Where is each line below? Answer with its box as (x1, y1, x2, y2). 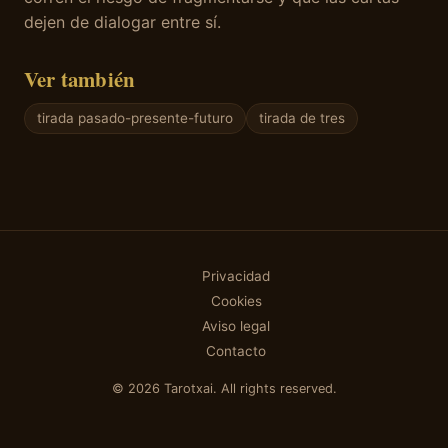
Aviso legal (202, 318, 270, 335)
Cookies (210, 293, 262, 310)
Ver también (24, 64, 136, 95)
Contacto (206, 343, 266, 360)
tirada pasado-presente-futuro (37, 110, 233, 127)
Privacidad (202, 268, 270, 285)
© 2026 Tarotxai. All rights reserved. (111, 381, 337, 397)
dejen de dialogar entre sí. (24, 12, 221, 33)
